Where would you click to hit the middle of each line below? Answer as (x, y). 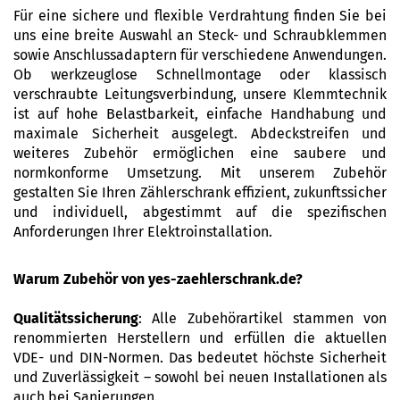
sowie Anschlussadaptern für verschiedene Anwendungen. (200, 55)
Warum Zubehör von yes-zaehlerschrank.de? (158, 279)
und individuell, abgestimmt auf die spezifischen (200, 212)
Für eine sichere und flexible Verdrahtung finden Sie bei (200, 16)
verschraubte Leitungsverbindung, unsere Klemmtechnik (200, 94)
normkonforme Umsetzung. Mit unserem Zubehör (200, 173)
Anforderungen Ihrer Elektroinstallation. (143, 232)
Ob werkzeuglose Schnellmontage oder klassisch (200, 75)
